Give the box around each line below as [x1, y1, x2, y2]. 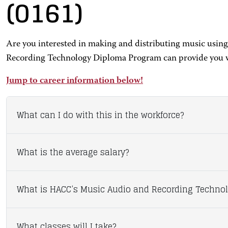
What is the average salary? [17, 145, 129, 159]
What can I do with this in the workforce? [17, 108, 184, 122]
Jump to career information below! [6, 76, 143, 85]
